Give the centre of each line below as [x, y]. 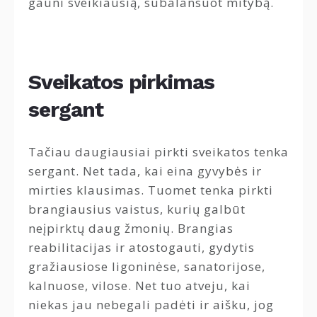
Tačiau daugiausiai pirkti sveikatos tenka [158, 152]
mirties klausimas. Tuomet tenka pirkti [151, 190]
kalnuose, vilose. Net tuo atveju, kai [139, 286]
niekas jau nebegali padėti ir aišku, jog [151, 305]
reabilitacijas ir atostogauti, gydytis [142, 248]
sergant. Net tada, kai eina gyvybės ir [145, 171]
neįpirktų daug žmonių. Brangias [131, 229]
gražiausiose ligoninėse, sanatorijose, [147, 267]
